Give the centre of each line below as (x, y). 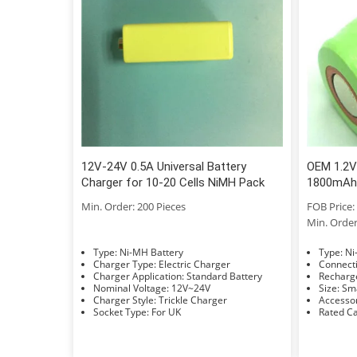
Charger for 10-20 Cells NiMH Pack (173, 182)
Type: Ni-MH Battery (151, 252)
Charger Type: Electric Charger (194, 264)
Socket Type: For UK (166, 312)
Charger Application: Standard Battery (224, 276)
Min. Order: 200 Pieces (133, 206)
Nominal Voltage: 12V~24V (191, 288)
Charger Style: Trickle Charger (193, 300)
